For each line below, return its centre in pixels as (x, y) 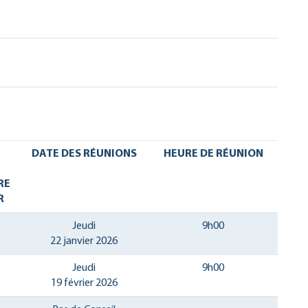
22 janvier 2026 (84, 241)
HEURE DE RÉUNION (213, 154)
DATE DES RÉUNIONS (84, 154)
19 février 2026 (84, 283)
